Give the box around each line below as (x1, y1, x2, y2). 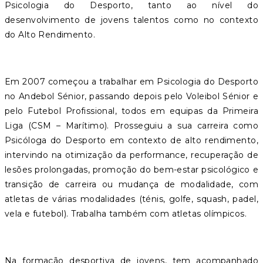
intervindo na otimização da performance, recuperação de (5, 149, 258, 160)
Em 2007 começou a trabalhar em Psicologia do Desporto (5, 76, 258, 87)
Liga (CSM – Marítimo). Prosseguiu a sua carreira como (5, 120, 258, 131)
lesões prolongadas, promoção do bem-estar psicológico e (5, 164, 258, 175)
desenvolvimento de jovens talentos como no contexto (5, 14, 258, 25)
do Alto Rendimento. (5, 29, 95, 40)
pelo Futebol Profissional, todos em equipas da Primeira (5, 105, 258, 116)
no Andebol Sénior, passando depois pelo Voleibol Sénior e (5, 90, 258, 102)
